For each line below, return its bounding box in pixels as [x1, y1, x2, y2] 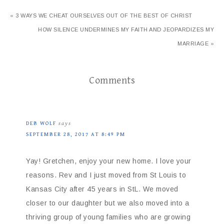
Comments [89, 75, 135, 87]
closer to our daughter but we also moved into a [26, 199, 189, 207]
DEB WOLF [26, 120, 56, 127]
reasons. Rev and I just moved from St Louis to [26, 171, 186, 179]
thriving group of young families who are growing [26, 213, 190, 221]
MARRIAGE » [177, 40, 214, 47]
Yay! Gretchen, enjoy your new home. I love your [26, 157, 191, 165]
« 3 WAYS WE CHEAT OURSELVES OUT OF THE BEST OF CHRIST [10, 12, 192, 19]
